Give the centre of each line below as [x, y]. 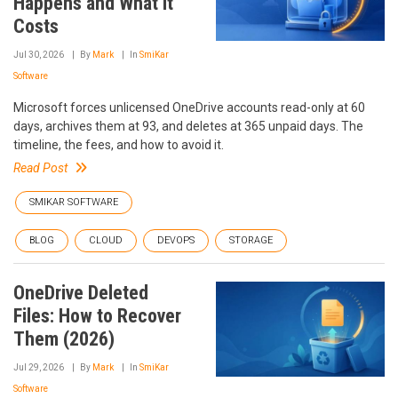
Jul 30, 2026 [39, 55]
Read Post [40, 168]
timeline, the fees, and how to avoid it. [119, 145]
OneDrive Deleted [81, 293]
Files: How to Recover [97, 316]
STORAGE [251, 240]
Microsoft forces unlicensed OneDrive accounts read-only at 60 [189, 107]
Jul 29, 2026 [39, 367]
